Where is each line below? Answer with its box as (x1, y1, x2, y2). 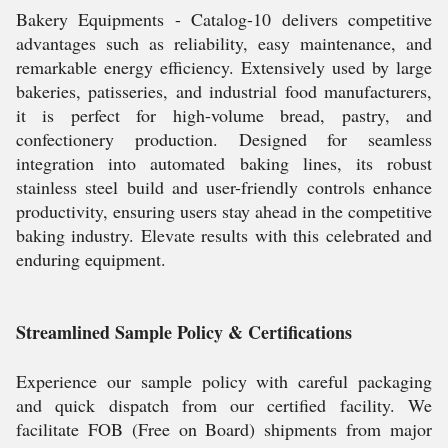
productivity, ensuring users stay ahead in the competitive (16, 198, 432, 223)
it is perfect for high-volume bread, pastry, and (16, 102, 432, 127)
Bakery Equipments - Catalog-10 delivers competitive (16, 6, 432, 31)
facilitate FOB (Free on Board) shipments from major (16, 416, 432, 441)
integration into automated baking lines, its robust (16, 150, 432, 175)
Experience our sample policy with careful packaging (16, 368, 432, 393)
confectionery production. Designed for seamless (16, 126, 432, 151)
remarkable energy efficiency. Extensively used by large (16, 54, 432, 79)
